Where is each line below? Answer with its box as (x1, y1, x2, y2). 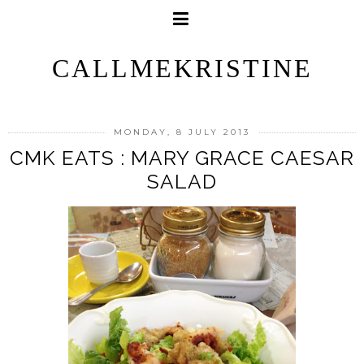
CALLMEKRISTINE (51, 54, 313, 83)
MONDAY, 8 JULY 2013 (114, 127, 250, 137)
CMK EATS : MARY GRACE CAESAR (10, 146, 354, 170)
